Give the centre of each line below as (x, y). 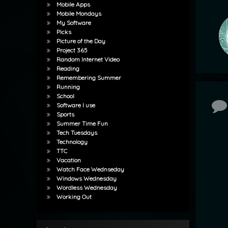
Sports (65, 115)
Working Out (74, 197)
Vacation (68, 160)
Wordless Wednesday (87, 188)
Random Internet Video (88, 60)
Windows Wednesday (86, 179)
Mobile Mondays (79, 14)
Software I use (76, 105)
